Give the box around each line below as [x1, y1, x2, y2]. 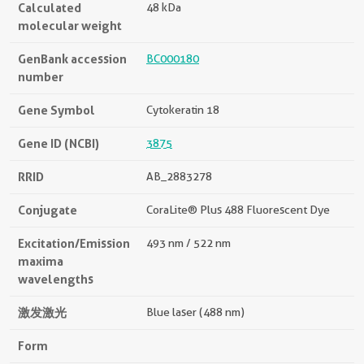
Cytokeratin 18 [146, 102, 219, 116]
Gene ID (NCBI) [18, 135, 99, 151]
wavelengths [18, 271, 93, 287]
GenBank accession [18, 50, 127, 67]
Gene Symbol [18, 102, 95, 118]
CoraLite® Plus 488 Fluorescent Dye [146, 202, 330, 216]
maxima [18, 253, 63, 269]
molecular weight [18, 17, 122, 33]
